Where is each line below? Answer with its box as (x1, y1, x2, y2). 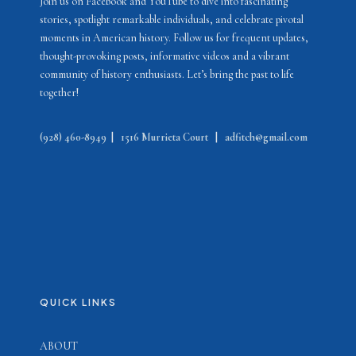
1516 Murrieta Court (121, 130, 208, 144)
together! (40, 85, 79, 99)
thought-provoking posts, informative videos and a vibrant (40, 48, 289, 63)
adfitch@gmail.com (225, 130, 308, 144)
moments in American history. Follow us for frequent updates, (40, 30, 308, 44)
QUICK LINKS (40, 296, 117, 308)
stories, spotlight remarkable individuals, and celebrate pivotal (40, 12, 304, 26)
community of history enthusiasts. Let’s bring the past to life (40, 67, 294, 81)
